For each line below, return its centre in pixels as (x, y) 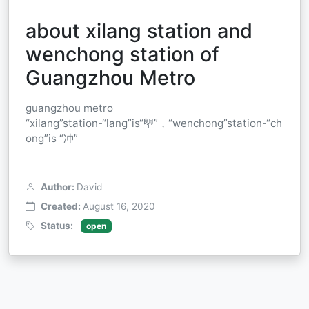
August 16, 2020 (119, 206)
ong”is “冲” (52, 138)
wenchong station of (122, 54)
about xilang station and (139, 31)
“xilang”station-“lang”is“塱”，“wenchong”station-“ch (154, 123)
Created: (62, 206)
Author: (59, 187)
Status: (58, 226)
